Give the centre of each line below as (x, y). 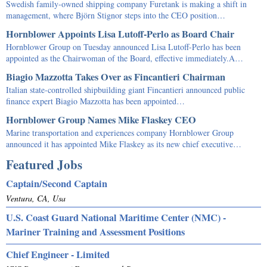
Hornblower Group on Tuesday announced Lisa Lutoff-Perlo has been (123, 46)
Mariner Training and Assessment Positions (95, 232)
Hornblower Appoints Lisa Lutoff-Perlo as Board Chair (120, 34)
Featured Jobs (44, 164)
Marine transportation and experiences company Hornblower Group (120, 132)
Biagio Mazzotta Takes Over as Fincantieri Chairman (116, 77)
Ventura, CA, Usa (36, 198)
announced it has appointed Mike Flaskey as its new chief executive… (124, 144)
